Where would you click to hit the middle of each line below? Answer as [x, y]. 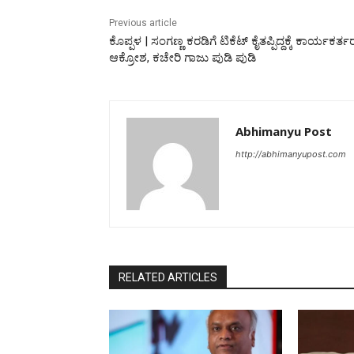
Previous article [143, 23]
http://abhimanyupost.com [291, 154]
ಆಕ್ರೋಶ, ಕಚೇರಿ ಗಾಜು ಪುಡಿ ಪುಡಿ [183, 57]
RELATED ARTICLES [168, 277]
